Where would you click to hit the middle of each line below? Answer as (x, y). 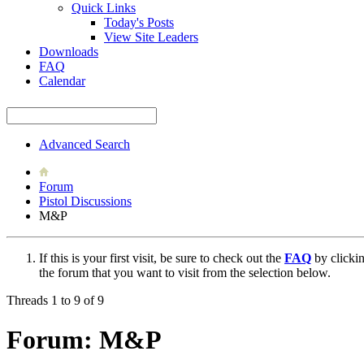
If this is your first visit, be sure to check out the (162, 258)
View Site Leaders (151, 37)
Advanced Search (84, 144)
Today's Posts (139, 22)
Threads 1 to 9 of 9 (55, 300)
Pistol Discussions (85, 201)
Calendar (62, 80)
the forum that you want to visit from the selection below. (185, 272)
